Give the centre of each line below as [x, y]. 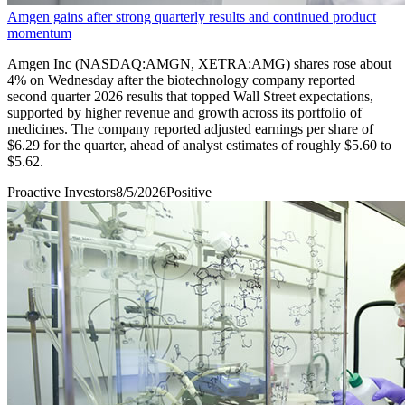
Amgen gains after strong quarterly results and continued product [192, 16]
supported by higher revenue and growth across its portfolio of [184, 112]
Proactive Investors [61, 192]
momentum [39, 33]
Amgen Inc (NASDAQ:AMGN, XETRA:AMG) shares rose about [199, 63]
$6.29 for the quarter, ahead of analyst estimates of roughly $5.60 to [199, 145]
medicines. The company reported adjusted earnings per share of [190, 128]
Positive [189, 192]
